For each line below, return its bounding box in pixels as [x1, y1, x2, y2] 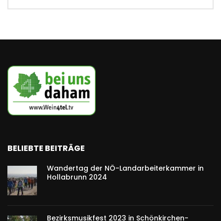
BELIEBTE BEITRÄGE [7, 143, 85, 154]
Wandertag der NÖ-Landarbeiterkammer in [47, 163, 204, 174]
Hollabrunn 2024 [47, 172, 107, 183]
